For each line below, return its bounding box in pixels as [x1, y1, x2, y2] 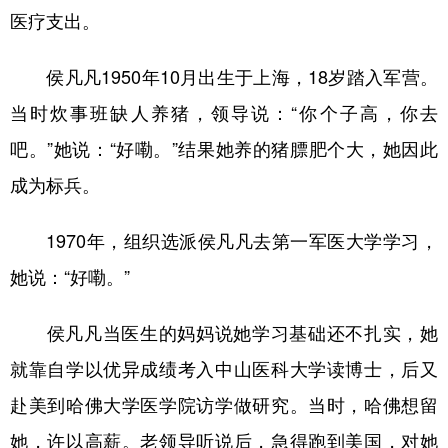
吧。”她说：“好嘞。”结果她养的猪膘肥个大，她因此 [10, 139, 438, 158]
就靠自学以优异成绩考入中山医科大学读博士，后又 [10, 359, 438, 378]
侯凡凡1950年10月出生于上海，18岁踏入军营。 [10, 67, 438, 86]
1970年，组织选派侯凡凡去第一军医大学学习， [10, 231, 438, 250]
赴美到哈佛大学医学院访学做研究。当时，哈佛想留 [10, 395, 438, 414]
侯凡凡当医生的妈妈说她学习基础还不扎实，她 [10, 323, 438, 342]
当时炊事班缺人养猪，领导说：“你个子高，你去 [10, 103, 438, 122]
